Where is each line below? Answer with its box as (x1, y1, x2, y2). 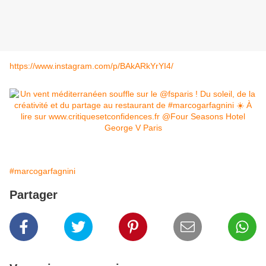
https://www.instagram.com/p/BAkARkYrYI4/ (9, 61, 173, 71)
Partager (9, 188, 58, 202)
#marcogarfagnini (9, 166, 75, 176)
